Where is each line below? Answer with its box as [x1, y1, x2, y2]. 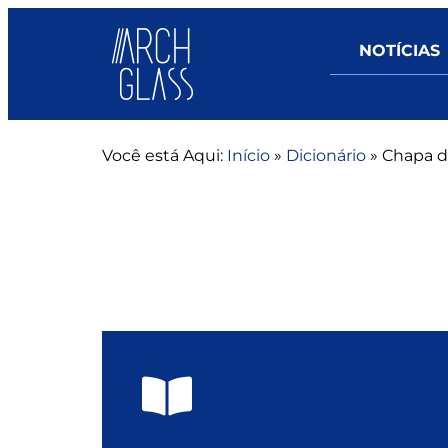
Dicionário [286, 146, 366, 165]
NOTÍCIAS [359, 41, 440, 60]
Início [227, 146, 270, 165]
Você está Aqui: [102, 146, 223, 165]
